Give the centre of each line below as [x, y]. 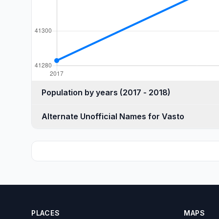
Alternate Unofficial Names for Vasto [113, 116]
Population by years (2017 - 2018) [145, 92]
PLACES [46, 213]
